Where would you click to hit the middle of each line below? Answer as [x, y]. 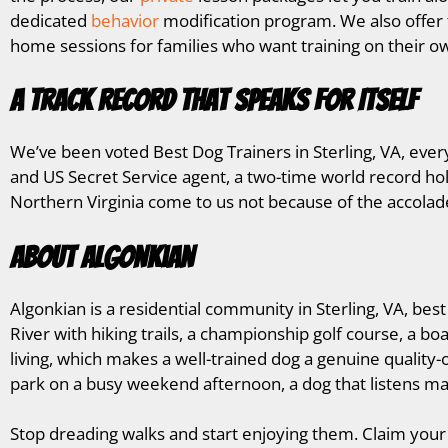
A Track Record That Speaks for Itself [213, 100]
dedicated [50, 20]
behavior [125, 20]
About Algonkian [102, 257]
